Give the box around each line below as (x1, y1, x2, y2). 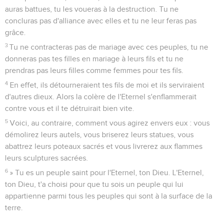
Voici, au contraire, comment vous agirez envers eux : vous (10, 119, 210, 127)
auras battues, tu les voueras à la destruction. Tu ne (5, 5, 179, 13)
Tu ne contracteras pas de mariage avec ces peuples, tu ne (9, 43, 209, 51)
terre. (5, 203, 23, 212)
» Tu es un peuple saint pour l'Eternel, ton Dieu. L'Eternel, (10, 168, 204, 177)
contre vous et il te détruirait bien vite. (5, 104, 134, 112)
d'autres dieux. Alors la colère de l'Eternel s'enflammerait (5, 92, 197, 101)
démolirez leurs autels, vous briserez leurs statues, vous (5, 130, 194, 139)
